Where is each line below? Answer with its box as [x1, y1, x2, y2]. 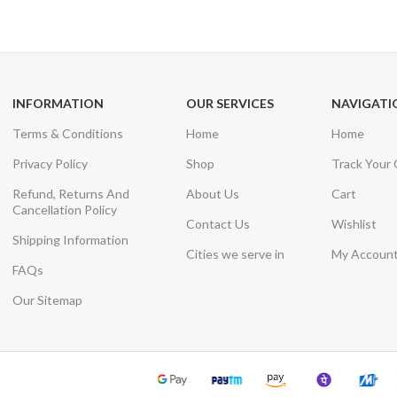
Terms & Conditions [12, 125, 123, 141]
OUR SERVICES [185, 95, 274, 111]
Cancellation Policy [12, 201, 117, 217]
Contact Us [185, 215, 250, 231]
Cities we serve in [185, 245, 284, 261]
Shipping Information [12, 231, 128, 247]
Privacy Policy [12, 155, 88, 171]
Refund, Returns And [12, 185, 129, 201]
